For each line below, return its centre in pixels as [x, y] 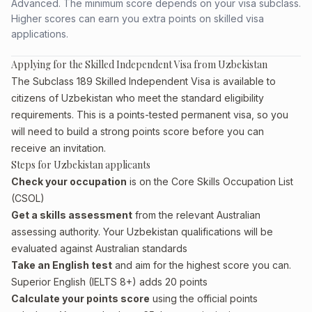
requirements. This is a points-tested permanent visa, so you [150, 115]
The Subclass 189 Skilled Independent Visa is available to [143, 81]
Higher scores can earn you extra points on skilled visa [138, 18]
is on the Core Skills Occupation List [210, 181]
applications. [40, 34]
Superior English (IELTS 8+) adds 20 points [109, 282]
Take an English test [62, 265]
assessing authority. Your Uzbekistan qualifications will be [142, 232]
